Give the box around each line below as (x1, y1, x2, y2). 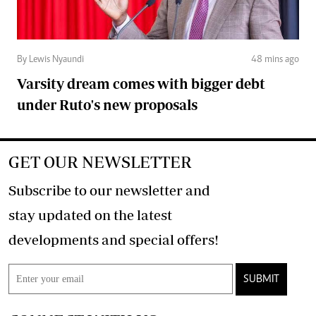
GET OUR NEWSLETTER (8, 152, 192, 172)
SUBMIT (243, 274, 279, 286)
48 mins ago (251, 55, 299, 66)
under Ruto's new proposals (17, 97, 197, 114)
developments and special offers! (177, 231, 219, 248)
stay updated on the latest (8, 207, 172, 224)
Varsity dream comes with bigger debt (17, 75, 265, 92)
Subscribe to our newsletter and (8, 182, 210, 199)
